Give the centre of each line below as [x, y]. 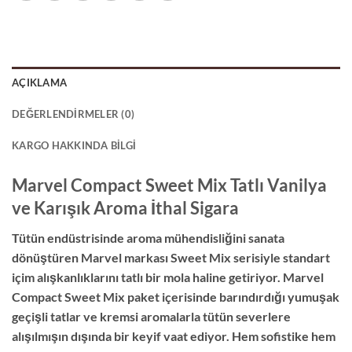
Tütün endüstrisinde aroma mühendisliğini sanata [148, 237]
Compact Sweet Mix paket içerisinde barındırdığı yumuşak [176, 296]
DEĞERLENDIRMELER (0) [73, 114]
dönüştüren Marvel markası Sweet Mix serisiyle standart [171, 257]
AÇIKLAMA [40, 82]
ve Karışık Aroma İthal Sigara [125, 207]
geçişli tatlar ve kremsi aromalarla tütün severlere [151, 316]
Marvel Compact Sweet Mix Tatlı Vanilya [169, 185]
